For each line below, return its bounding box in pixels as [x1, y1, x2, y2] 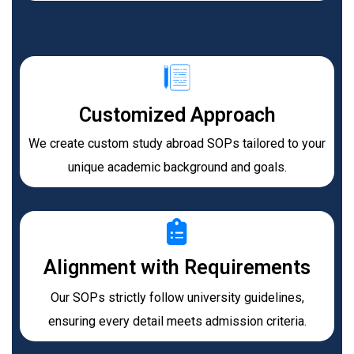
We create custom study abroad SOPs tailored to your [28, 135, 326, 151]
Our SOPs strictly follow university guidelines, [50, 289, 304, 305]
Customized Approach [78, 103, 276, 126]
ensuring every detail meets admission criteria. [47, 313, 307, 329]
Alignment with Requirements [43, 255, 311, 279]
